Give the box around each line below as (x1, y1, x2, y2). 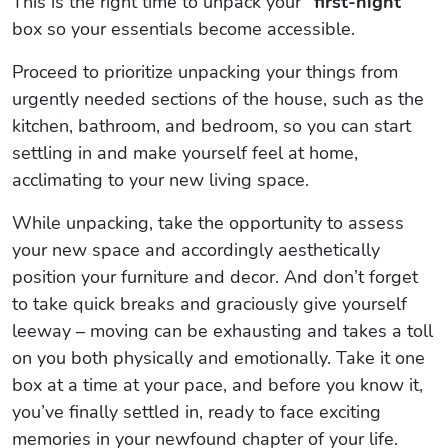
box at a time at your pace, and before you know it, (12, 372, 423, 397)
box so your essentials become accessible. (12, 16, 355, 41)
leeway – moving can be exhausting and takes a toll (12, 318, 433, 343)
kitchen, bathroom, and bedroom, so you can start (12, 113, 411, 138)
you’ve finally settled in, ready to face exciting (12, 399, 381, 424)
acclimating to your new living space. (12, 167, 309, 192)
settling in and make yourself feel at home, (12, 140, 358, 165)
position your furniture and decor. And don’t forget (12, 264, 418, 289)
